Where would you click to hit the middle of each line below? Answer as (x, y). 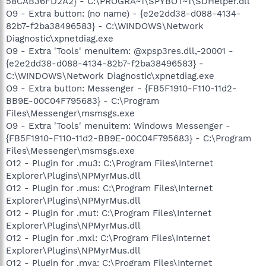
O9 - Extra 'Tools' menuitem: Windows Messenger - (118, 126)
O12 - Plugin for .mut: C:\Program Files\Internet (109, 213)
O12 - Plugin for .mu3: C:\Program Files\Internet (110, 163)
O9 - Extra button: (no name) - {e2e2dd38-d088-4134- (123, 14)
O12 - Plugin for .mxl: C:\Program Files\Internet (108, 238)
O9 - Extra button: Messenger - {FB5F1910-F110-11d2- (121, 88)
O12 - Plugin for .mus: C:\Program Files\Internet (109, 188)
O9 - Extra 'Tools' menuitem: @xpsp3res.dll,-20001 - (120, 51)
